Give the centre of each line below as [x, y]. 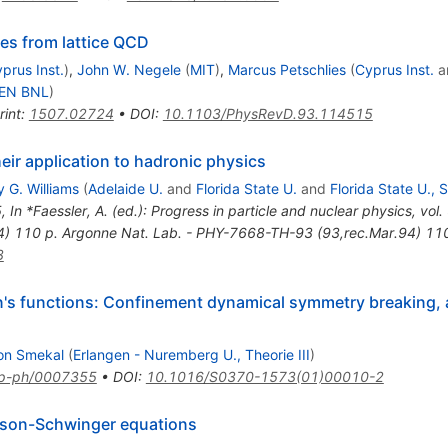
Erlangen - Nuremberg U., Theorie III [191, 354]
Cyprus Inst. [394, 69]
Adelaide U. [125, 188]
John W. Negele [128, 69]
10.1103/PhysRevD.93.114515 [267, 113]
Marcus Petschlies [286, 69]
